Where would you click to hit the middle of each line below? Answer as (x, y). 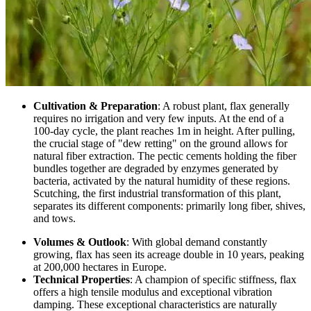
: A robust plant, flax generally (224, 106)
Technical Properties (82, 279)
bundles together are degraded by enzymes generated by (156, 168)
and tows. (54, 218)
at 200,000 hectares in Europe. (100, 267)
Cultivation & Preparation (95, 106)
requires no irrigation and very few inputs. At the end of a (159, 118)
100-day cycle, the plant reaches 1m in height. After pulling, (164, 131)
